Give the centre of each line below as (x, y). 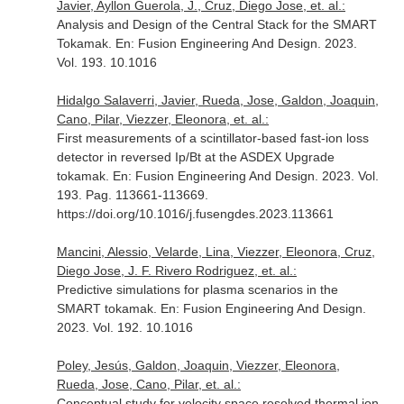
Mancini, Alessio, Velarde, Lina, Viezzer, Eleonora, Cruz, (216, 252)
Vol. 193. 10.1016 (106, 62)
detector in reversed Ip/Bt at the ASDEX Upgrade (195, 157)
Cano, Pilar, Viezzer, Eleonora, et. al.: (162, 119)
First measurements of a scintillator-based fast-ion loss (212, 138)
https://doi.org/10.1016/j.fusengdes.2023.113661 (195, 214)
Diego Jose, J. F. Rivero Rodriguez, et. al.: (176, 271)
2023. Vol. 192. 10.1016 (124, 327)
